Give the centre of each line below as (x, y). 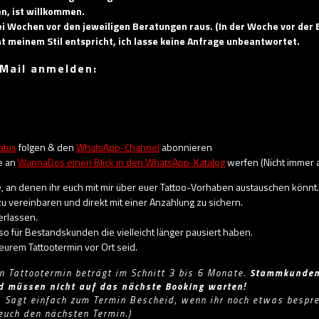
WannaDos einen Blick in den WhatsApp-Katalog (121, 162)
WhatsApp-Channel (118, 147)
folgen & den (46, 147)
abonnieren (186, 147)
